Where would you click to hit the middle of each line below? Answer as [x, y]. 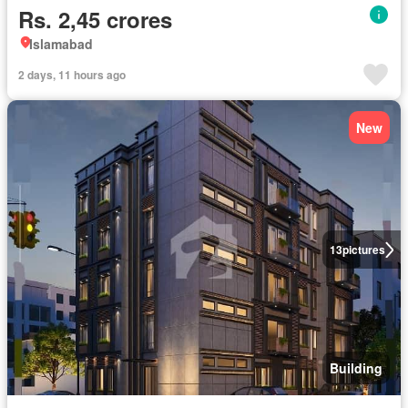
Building [356, 368]
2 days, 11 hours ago [72, 75]
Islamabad [61, 44]
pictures [363, 250]
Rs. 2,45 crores [95, 19]
